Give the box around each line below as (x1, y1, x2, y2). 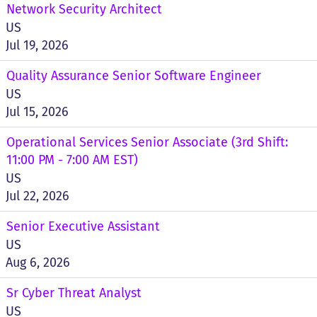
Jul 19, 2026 (6, 38, 69, 53)
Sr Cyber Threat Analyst (6, 285, 142, 301)
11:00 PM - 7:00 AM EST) (6, 152, 138, 168)
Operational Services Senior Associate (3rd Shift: (6, 134, 288, 150)
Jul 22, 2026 (6, 188, 69, 204)
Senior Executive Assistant (6, 219, 160, 234)
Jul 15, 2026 (6, 104, 69, 120)
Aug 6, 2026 (6, 255, 70, 270)
